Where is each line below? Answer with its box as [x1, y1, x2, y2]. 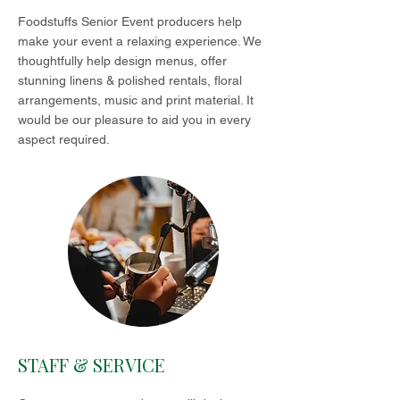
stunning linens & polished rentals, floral [18, 73, 242, 87]
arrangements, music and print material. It [18, 93, 254, 107]
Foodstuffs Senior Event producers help [18, 14, 242, 29]
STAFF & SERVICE [18, 353, 165, 377]
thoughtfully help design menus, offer [18, 54, 227, 68]
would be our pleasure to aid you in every [18, 112, 251, 127]
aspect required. [18, 132, 110, 146]
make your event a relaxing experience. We [18, 34, 262, 48]
